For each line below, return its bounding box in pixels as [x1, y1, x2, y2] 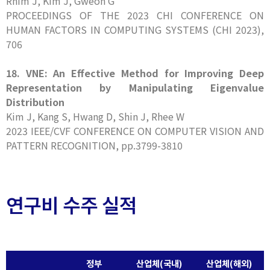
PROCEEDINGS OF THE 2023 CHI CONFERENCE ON [6, 8, 264, 22]
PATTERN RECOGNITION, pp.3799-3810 [6, 138, 183, 152]
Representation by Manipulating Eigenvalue [6, 80, 264, 95]
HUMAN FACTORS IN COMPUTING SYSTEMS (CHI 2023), [6, 22, 264, 37]
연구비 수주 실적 [6, 190, 137, 218]
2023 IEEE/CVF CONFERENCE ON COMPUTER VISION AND [6, 124, 264, 138]
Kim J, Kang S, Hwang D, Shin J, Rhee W [6, 109, 184, 124]
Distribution [6, 95, 64, 109]
